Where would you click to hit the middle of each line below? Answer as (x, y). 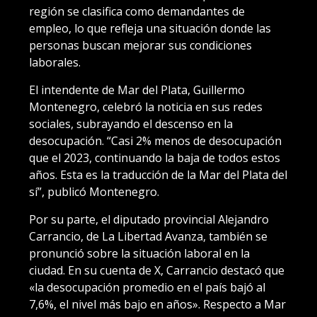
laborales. (55, 62)
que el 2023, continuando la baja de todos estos (155, 157)
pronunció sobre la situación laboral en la (139, 253)
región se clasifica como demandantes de (137, 11)
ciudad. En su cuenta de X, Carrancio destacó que (157, 270)
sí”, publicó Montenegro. (94, 191)
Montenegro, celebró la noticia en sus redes (146, 106)
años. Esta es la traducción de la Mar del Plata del (158, 174)
